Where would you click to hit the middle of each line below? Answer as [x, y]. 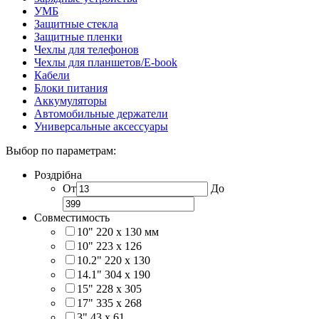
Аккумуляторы [70, 100]
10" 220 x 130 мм [118, 231]
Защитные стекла [76, 23]
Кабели [52, 75]
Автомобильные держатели [101, 113]
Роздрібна [58, 174]
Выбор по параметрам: [61, 150]
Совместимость [72, 217]
